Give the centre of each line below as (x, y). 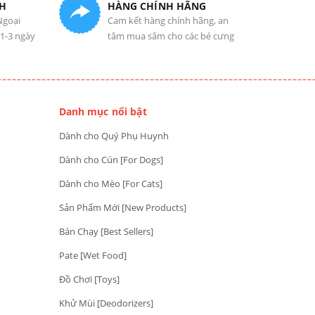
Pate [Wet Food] (92, 255)
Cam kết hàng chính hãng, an (168, 20)
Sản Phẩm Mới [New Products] (122, 207)
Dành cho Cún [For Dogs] (111, 159)
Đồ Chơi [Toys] (89, 279)
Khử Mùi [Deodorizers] (106, 303)
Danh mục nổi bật (103, 111)
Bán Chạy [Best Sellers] (106, 231)
